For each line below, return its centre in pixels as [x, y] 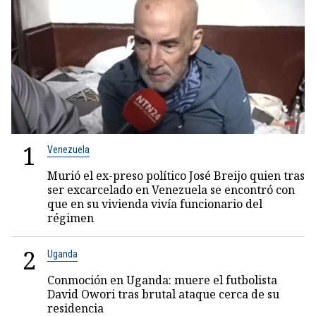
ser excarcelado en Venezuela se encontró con [171, 190]
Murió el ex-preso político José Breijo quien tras [176, 176]
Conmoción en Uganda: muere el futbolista [162, 280]
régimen [71, 218]
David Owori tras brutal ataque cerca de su [163, 294]
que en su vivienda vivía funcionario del [155, 204]
